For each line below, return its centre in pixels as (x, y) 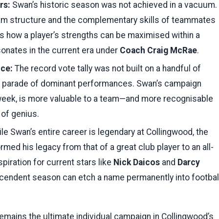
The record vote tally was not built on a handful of (107, 68)
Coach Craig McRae (158, 50)
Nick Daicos (137, 162)
